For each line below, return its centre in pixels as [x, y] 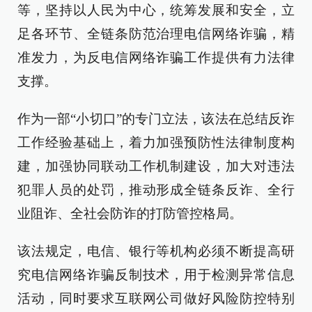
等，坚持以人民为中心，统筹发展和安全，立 [156, 10]
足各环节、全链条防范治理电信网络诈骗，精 [156, 34]
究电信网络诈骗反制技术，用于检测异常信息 [156, 275]
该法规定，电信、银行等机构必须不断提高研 [156, 251]
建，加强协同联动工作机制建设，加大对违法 [156, 166]
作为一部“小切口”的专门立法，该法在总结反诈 [156, 119]
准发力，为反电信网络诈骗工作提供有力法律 [156, 57]
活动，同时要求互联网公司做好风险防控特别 [156, 298]
